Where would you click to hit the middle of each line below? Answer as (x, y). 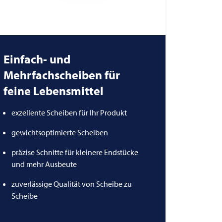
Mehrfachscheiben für (62, 75)
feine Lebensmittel (54, 90)
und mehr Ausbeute (44, 164)
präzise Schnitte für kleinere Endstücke (75, 152)
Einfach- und (37, 59)
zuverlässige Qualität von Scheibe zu (72, 184)
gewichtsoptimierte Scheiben (60, 132)
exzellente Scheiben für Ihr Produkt (69, 112)
